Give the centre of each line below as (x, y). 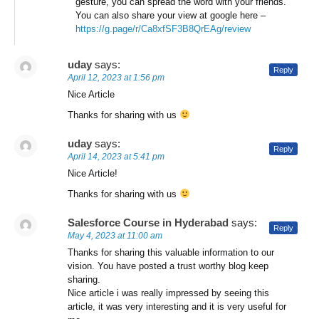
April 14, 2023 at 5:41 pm (116, 157)
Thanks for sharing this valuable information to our (171, 253)
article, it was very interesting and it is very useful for (177, 307)
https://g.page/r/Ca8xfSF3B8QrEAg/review (163, 29)
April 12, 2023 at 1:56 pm (116, 78)
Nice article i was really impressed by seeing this (168, 293)
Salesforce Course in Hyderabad (148, 223)
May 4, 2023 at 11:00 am (115, 236)
